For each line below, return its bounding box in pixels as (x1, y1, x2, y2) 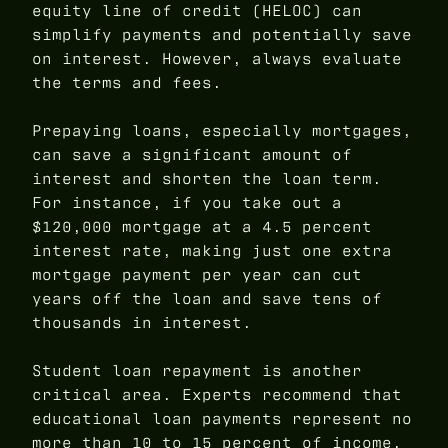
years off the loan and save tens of (32, 288, 382, 310)
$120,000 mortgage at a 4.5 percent (32, 216, 372, 238)
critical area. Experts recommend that (32, 384, 402, 406)
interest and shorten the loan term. (32, 168, 382, 190)
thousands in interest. (32, 312, 252, 334)
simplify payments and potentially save (32, 24, 412, 46)
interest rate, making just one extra (32, 240, 392, 262)
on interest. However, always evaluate (32, 48, 402, 70)
